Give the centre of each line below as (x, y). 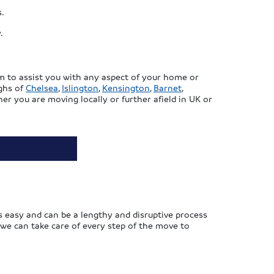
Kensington (126, 88)
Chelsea (42, 88)
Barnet (168, 88)
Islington (80, 88)
